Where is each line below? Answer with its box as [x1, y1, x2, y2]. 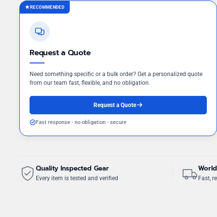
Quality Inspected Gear [36, 163, 109, 173]
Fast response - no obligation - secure [36, 119, 126, 125]
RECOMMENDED [30, 4, 65, 10]
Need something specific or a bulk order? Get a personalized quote [30, 70, 202, 77]
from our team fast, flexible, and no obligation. [30, 78, 150, 86]
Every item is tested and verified [36, 174, 118, 182]
